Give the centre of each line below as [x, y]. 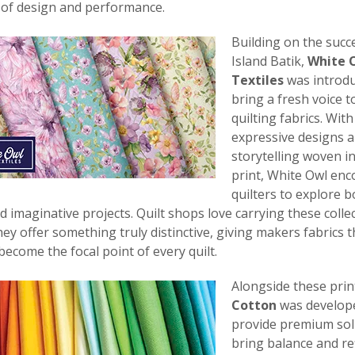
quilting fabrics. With [292, 118]
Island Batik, [269, 61]
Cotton [254, 305]
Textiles [257, 80]
